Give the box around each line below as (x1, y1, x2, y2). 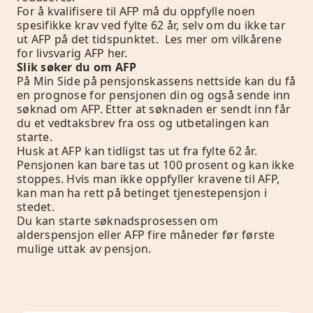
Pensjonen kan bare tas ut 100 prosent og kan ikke (17, 156, 295, 173)
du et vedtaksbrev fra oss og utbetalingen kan (17, 115, 270, 131)
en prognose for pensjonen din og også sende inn (17, 87, 291, 103)
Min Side (33, 73, 80, 89)
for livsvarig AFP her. (17, 45, 127, 61)
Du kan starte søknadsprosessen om (17, 212, 218, 228)
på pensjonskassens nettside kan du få (83, 73, 296, 89)
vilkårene (228, 31, 282, 47)
